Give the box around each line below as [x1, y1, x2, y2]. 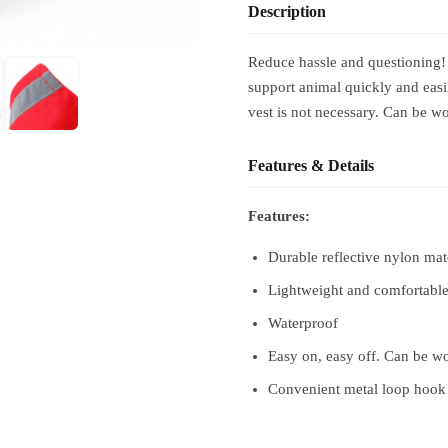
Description [248, 3, 326, 20]
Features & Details [248, 157, 374, 174]
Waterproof [268, 315, 338, 331]
